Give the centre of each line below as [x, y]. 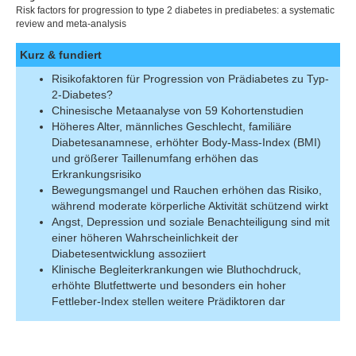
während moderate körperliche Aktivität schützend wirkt [190, 206]
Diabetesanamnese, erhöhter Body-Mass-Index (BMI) [186, 142]
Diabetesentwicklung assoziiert [129, 253]
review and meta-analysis [71, 24]
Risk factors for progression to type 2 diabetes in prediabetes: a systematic [175, 10]
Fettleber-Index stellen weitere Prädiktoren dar [168, 301]
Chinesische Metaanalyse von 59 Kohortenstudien [178, 110]
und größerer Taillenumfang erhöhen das [155, 158]
